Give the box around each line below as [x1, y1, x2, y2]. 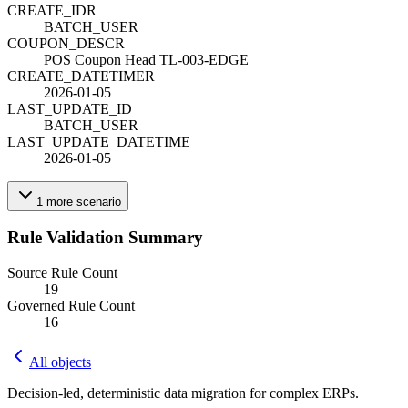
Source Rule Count [7, 265, 117, 281]
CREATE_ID [7, 2, 87, 18]
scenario [76, 194, 121, 209]
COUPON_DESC [7, 35, 115, 51]
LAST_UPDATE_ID [7, 100, 132, 117]
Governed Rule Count [7, 298, 135, 314]
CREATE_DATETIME [7, 67, 145, 84]
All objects [29, 354, 91, 371]
